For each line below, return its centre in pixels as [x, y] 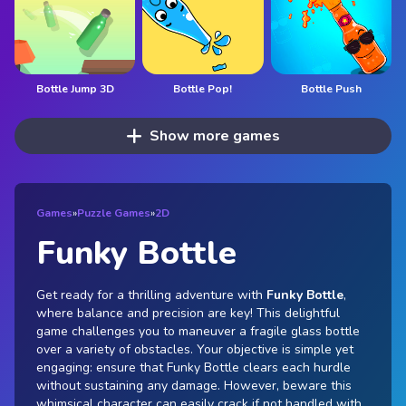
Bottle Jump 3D [75, 88]
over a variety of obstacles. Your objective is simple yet [195, 349]
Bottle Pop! [203, 88]
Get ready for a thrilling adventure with [151, 295]
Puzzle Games [114, 213]
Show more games [214, 135]
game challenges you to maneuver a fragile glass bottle [198, 331]
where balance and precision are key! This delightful [188, 313]
